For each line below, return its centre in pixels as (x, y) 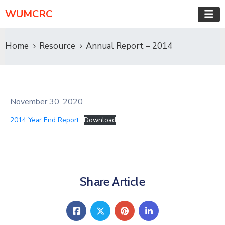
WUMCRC (29, 14)
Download (100, 120)
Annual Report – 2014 (129, 46)
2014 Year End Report (44, 120)
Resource (57, 46)
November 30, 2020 (46, 102)
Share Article (113, 182)
